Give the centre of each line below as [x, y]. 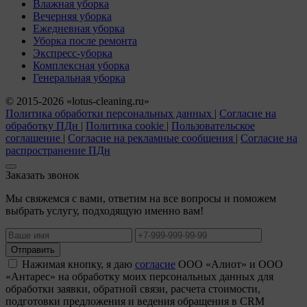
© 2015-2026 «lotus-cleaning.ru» [77, 101]
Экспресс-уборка [73, 53]
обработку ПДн [43, 125]
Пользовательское [213, 125]
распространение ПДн [58, 150]
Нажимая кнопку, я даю [78, 264]
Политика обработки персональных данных [110, 113]
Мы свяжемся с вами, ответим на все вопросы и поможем [141, 198]
